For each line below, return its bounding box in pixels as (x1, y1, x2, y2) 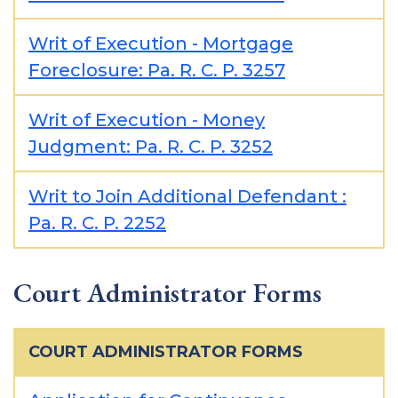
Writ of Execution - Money (28, 109, 265, 131)
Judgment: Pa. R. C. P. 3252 (28, 136, 273, 157)
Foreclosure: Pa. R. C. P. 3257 (28, 60, 285, 81)
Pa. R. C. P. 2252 (28, 212, 166, 234)
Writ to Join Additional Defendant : (28, 186, 346, 207)
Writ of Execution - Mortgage (28, 33, 293, 54)
